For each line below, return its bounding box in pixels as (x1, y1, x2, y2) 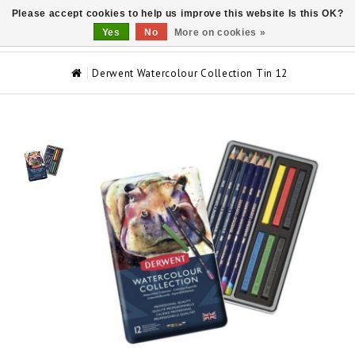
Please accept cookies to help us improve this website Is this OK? (11, 8, 344, 19)
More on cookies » (174, 27, 266, 38)
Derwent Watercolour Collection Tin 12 (92, 67, 288, 80)
